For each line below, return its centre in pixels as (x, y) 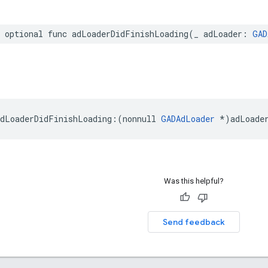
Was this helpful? (194, 181)
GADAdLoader (188, 118)
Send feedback (194, 222)
